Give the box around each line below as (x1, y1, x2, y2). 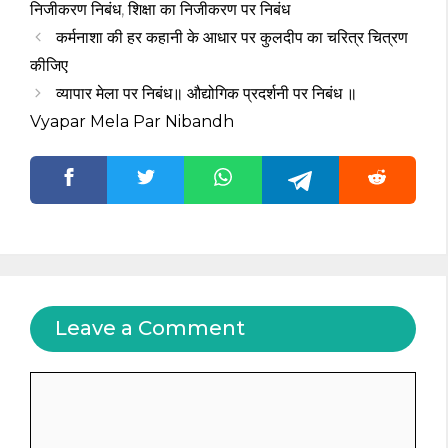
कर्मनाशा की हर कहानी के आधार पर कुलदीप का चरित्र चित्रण (55, 28, 408, 48)
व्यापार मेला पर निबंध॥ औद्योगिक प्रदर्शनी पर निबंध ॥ (55, 84, 357, 104)
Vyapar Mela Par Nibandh (30, 112, 234, 132)
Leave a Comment (55, 316, 245, 341)
